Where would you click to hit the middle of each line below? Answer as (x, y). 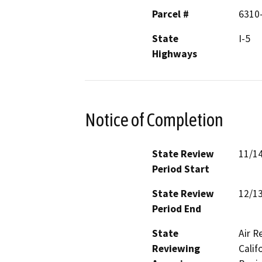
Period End (177, 208)
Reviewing (176, 248)
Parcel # (170, 14)
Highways (175, 54)
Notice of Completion (154, 120)
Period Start (181, 169)
